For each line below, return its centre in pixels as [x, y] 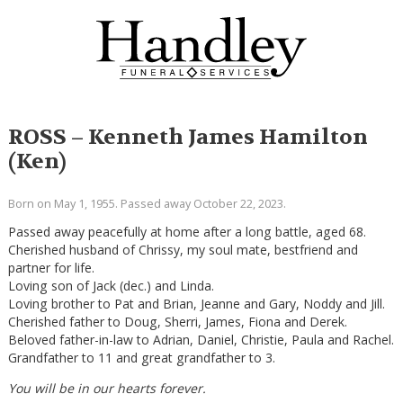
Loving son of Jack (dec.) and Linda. [111, 285]
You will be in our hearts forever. [107, 388]
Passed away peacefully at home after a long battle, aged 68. [187, 231]
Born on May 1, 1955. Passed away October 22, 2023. [147, 204]
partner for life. [51, 267]
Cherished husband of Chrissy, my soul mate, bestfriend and [183, 249]
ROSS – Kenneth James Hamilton [188, 138]
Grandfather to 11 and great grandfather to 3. [141, 357]
